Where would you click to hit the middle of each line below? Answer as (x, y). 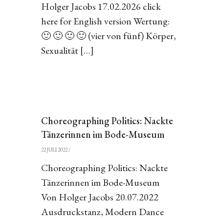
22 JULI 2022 (54, 150)
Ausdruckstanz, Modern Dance (102, 212)
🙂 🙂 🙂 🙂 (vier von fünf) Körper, (108, 36)
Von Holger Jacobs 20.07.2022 (99, 197)
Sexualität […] (67, 50)
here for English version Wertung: (105, 21)
